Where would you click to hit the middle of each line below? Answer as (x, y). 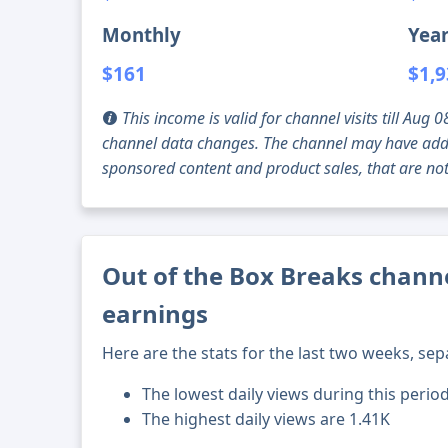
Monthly (142, 35)
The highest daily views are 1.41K (266, 419)
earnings (155, 314)
